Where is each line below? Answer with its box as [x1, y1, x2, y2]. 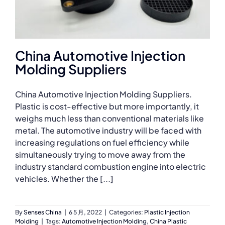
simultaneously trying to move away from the [15, 149, 185, 160]
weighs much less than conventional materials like [15, 113, 204, 124]
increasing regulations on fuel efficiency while [15, 137, 189, 148]
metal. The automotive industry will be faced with [15, 125, 201, 136]
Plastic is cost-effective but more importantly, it [15, 101, 199, 112]
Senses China [24, 208, 62, 216]
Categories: [109, 208, 144, 216]
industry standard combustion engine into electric [15, 161, 206, 172]
